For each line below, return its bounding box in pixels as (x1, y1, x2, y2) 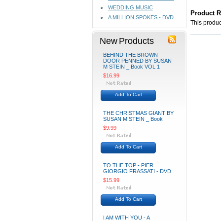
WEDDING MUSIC (108, 4, 153, 10)
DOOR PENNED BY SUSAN (103, 58, 172, 64)
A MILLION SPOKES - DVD (108, 14, 174, 20)
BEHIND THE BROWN (103, 52, 158, 58)
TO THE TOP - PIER (103, 162, 153, 168)
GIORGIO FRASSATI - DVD (103, 168, 171, 174)
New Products (100, 36, 154, 46)
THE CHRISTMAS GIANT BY (103, 110, 174, 116)
